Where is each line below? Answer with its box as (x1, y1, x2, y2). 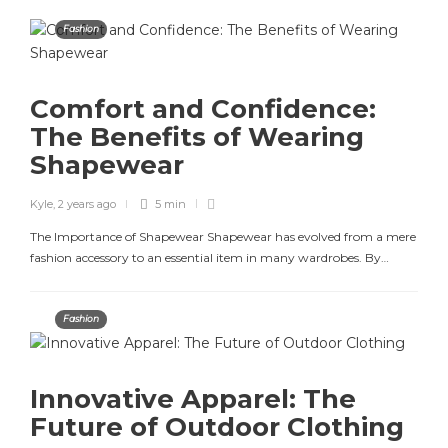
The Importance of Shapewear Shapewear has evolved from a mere (30, 229, 416, 244)
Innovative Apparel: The (30, 383, 356, 415)
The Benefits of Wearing (30, 121, 364, 153)
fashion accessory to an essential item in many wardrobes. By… (30, 250, 389, 265)
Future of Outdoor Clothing (30, 411, 411, 443)
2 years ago (58, 197, 116, 211)
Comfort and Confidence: (30, 93, 376, 125)
